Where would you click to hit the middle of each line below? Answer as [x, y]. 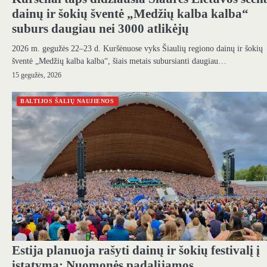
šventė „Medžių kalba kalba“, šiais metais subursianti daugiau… [119, 60]
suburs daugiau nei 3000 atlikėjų [100, 28]
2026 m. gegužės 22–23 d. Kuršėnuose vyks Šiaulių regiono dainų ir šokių [137, 48]
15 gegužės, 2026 [37, 75]
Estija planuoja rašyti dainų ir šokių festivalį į [136, 251]
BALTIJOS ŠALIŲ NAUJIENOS [67, 101]
